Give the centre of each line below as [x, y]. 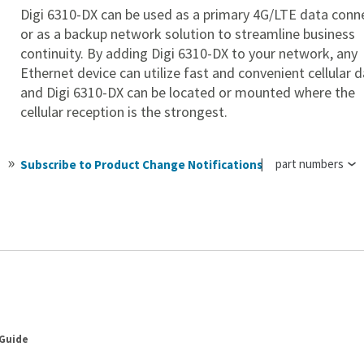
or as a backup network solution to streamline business [188, 34]
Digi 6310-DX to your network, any [255, 53]
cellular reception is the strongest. [124, 112]
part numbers [310, 164]
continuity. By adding [84, 53]
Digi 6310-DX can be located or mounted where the [201, 92]
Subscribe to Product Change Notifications [142, 165]
